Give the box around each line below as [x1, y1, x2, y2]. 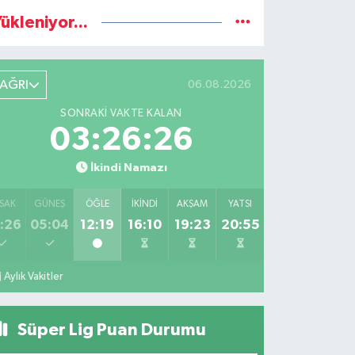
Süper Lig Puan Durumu [13, 320, 206, 338]
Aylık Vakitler [4, 270, 63, 282]
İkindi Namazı [90, 161, 167, 174]
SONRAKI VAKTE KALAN [60, 107, 182, 119]
